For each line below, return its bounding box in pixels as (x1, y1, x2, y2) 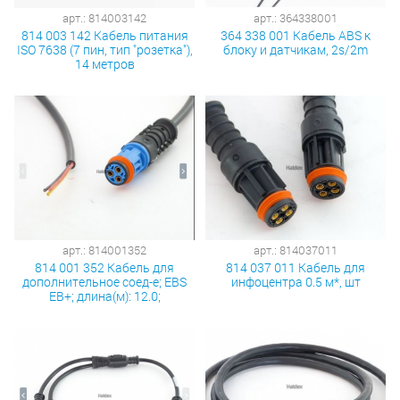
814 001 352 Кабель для (35, 258, 174, 276)
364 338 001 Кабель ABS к (221, 27, 371, 45)
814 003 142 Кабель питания (21, 27, 188, 45)
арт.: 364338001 (254, 10, 337, 27)
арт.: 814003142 (62, 10, 146, 27)
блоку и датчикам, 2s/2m (223, 41, 368, 59)
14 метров (74, 55, 135, 73)
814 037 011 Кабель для (226, 258, 365, 276)
